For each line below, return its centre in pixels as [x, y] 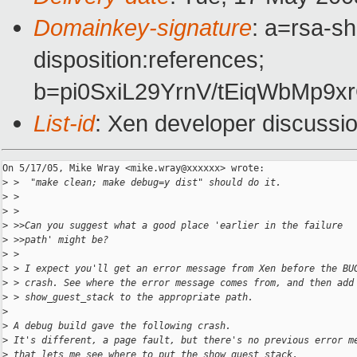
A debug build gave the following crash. [120, 326]
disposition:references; [149, 60]
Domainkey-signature [143, 28]
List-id [64, 124]
